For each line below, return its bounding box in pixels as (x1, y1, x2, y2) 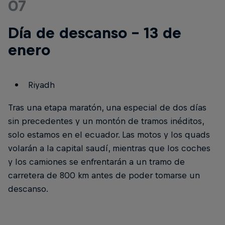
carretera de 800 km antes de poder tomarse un (8, 170, 200, 180)
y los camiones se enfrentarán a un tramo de (8, 157, 185, 167)
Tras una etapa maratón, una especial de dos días (8, 102, 206, 113)
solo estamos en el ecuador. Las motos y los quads (8, 130, 210, 140)
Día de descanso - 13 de (8, 24, 181, 41)
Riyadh (28, 79, 55, 90)
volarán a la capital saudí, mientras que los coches (8, 143, 210, 153)
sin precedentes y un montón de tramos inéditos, (8, 116, 204, 126)
